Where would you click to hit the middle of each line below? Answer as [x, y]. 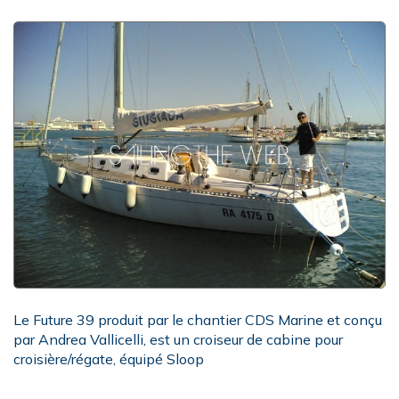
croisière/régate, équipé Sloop [109, 359]
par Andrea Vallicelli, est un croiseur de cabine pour [178, 339]
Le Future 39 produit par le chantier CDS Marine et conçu [198, 320]
